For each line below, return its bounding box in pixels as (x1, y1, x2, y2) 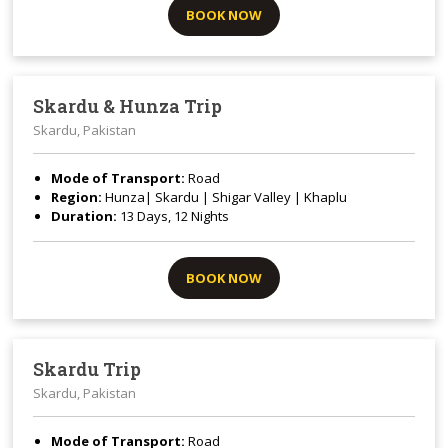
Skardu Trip (33, 357, 142, 382)
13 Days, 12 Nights (117, 207, 230, 226)
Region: (51, 188, 106, 207)
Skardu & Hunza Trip (33, 94, 223, 119)
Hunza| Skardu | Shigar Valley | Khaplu (105, 188, 348, 207)
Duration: (51, 207, 118, 226)
